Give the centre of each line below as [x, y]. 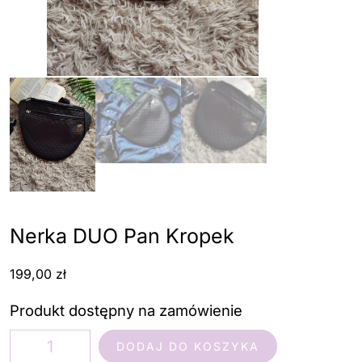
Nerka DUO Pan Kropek [122, 236]
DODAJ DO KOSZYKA [188, 347]
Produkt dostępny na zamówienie [126, 311]
